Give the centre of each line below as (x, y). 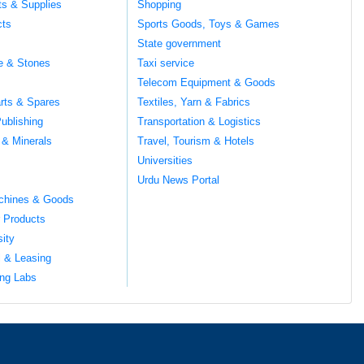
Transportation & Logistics (199, 121)
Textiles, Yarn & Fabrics (193, 102)
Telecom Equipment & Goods (206, 82)
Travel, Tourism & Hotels (195, 141)
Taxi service (165, 63)
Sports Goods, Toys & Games (208, 24)
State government (179, 43)
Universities (165, 160)
